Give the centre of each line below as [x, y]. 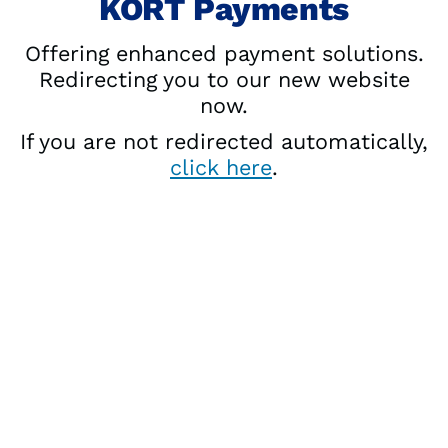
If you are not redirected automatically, [224, 141]
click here [221, 167]
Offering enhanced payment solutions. [224, 53]
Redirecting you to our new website [224, 79]
